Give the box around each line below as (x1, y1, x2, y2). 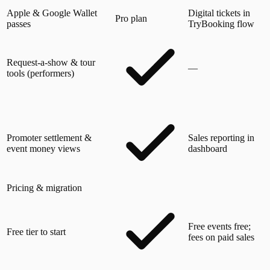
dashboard (188, 143, 227, 154)
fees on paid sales (188, 231, 254, 242)
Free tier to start (7, 226, 66, 237)
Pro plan (115, 13, 147, 24)
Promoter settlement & (7, 132, 92, 143)
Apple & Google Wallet (7, 7, 97, 18)
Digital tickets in (188, 7, 250, 18)
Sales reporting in (188, 132, 254, 143)
